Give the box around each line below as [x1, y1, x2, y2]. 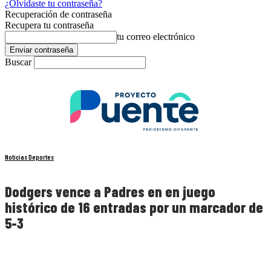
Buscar [5, 57, 31, 67]
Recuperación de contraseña [5, 9, 112, 19]
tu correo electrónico [117, 31, 195, 42]
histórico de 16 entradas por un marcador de [5, 198, 263, 217]
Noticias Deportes [5, 153, 54, 162]
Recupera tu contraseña [5, 20, 94, 30]
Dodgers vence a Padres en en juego [5, 183, 215, 201]
